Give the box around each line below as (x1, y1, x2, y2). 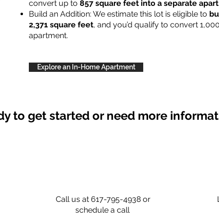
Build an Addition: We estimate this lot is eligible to (29, 9, 209, 19)
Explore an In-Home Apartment (37, 63, 135, 71)
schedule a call (75, 205, 131, 215)
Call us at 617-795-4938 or (56, 195, 151, 204)
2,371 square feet (29, 20, 93, 29)
